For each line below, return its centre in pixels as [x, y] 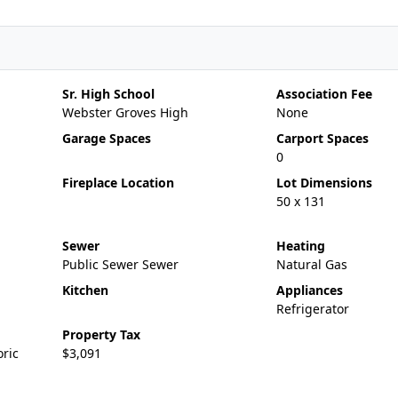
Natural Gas [311, 264]
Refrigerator [312, 309]
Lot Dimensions [324, 183]
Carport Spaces [322, 138]
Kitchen [85, 290]
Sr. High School [108, 94]
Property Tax [101, 334]
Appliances [309, 290]
